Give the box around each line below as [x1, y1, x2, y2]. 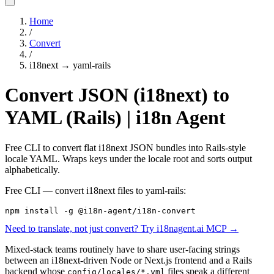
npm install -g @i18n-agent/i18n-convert [5, 206, 196, 215]
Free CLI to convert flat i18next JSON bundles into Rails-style [5, 142, 246, 153]
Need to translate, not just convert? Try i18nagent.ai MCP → [5, 223, 239, 234]
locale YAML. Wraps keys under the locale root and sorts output [5, 153, 252, 164]
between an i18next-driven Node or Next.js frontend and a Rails [5, 254, 252, 265]
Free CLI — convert [5, 185, 86, 196]
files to [115, 185, 146, 196]
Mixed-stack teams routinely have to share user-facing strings [5, 243, 240, 254]
